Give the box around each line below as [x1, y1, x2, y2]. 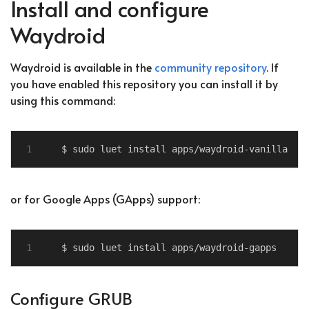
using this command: [10, 92, 115, 108]
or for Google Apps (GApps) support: [10, 191, 200, 206]
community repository [154, 59, 266, 74]
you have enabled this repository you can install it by [10, 76, 278, 91]
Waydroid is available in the [10, 59, 154, 74]
